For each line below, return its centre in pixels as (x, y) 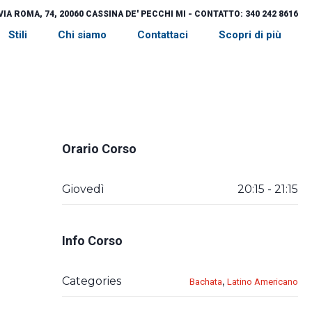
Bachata (205, 282)
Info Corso (92, 241)
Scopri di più (250, 35)
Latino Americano (262, 282)
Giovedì (83, 189)
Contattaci (163, 35)
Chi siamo (82, 35)
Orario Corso (99, 149)
